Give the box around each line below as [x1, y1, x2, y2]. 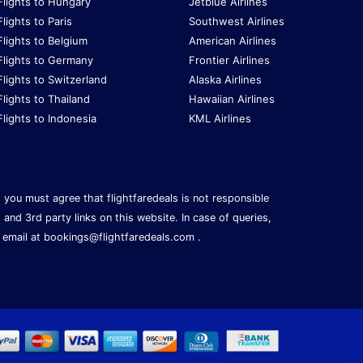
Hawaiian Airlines [189, 92, 275, 106]
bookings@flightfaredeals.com [44, 231, 195, 244]
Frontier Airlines [189, 53, 270, 67]
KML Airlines [189, 112, 251, 126]
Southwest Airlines [189, 15, 284, 28]
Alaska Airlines [189, 73, 262, 87]
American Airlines [189, 34, 276, 48]
